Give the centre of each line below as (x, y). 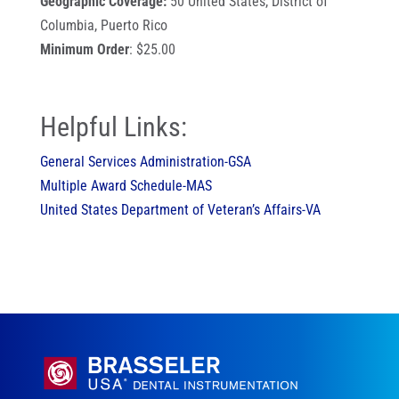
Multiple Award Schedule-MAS (126, 186)
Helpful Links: (113, 127)
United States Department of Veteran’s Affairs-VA (180, 210)
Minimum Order (84, 49)
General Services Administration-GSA (145, 162)
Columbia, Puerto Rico (103, 25)
